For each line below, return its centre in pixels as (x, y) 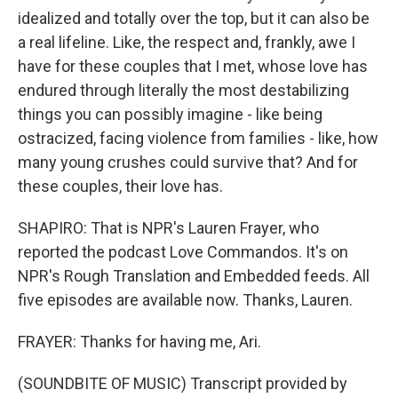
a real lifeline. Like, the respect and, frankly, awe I (187, 42)
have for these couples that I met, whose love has (193, 66)
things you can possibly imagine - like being (170, 114)
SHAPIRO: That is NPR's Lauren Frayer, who (168, 228)
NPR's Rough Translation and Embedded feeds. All (194, 276)
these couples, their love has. (120, 186)
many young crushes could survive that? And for (188, 162)
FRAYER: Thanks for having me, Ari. (139, 342)
